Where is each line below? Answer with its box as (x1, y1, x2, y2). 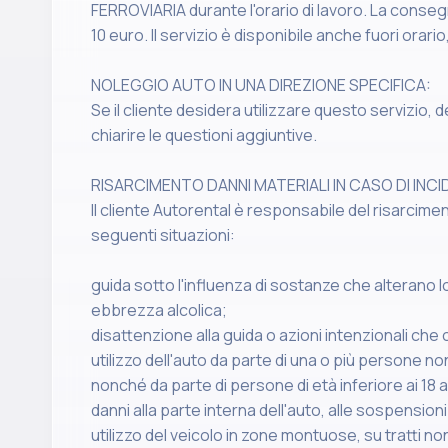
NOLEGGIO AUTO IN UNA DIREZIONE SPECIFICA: (91, 74, 431, 96)
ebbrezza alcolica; (91, 299, 227, 321)
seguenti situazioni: (91, 224, 235, 246)
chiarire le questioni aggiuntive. (91, 124, 317, 146)
